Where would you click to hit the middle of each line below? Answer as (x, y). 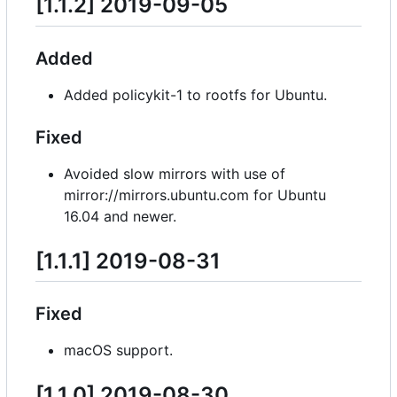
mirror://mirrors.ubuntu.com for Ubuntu (195, 195)
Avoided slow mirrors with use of (175, 173)
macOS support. (118, 350)
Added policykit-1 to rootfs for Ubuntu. (195, 94)
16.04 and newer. (120, 216)
